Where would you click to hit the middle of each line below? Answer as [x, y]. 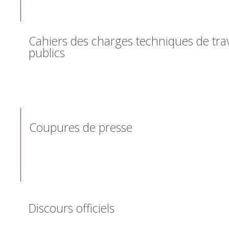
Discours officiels [72, 208]
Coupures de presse [81, 127]
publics [47, 52]
